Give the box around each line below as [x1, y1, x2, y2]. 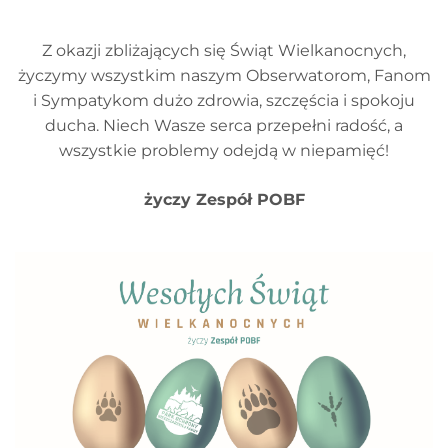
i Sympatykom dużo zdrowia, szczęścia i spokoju [33, 91, 415, 110]
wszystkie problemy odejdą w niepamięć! [59, 141, 389, 160]
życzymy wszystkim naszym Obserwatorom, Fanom [17, 66, 431, 85]
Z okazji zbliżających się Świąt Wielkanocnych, [42, 41, 406, 60]
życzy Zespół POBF [143, 190, 305, 209]
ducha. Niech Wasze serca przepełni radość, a [45, 116, 403, 135]
